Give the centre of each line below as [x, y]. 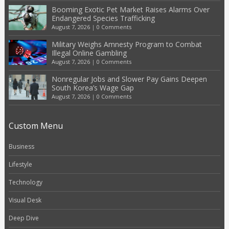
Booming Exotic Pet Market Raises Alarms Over [130, 9]
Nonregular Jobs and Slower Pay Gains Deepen [129, 79]
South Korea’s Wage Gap [93, 87]
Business [21, 146]
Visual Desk [25, 200]
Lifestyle [20, 164]
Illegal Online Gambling [89, 53]
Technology [25, 182]
